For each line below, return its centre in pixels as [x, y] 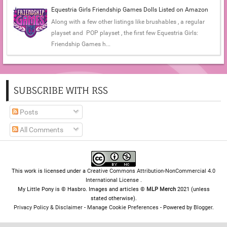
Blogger [203, 208]
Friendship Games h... [81, 44]
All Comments [41, 130]
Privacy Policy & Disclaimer [48, 208]
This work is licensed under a [49, 171]
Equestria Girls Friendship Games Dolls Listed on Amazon [130, 9]
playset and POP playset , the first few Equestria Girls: [125, 33]
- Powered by [176, 208]
